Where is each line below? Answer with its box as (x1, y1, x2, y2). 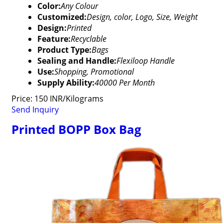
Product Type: (37, 44, 92, 55)
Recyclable (70, 33, 107, 44)
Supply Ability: (37, 77, 95, 88)
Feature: (37, 33, 71, 44)
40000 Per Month (94, 77, 155, 88)
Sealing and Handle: (37, 55, 116, 66)
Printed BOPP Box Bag (11, 121, 141, 137)
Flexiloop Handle (116, 55, 175, 66)
